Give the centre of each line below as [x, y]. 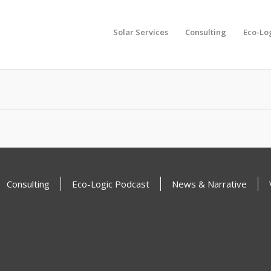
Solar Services [140, 32]
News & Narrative [209, 184]
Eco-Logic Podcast [111, 184]
